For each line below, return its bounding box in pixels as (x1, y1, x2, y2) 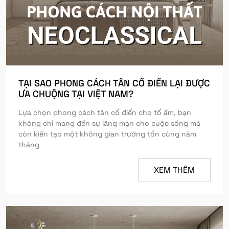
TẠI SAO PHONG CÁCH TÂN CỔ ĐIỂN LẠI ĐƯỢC (18, 77, 210, 89)
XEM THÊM (154, 164, 195, 175)
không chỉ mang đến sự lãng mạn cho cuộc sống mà (18, 119, 200, 128)
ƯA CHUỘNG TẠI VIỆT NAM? (18, 88, 133, 100)
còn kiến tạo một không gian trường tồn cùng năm (18, 129, 196, 139)
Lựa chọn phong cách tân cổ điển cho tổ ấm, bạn (18, 108, 191, 117)
